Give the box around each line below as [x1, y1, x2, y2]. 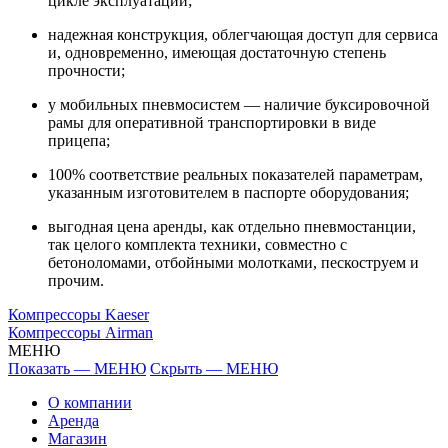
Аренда [48, 411, 99, 429]
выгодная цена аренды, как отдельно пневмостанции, [48, 217, 416, 235]
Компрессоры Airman [8, 323, 153, 341]
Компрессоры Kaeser [8, 305, 149, 323]
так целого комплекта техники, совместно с [48, 235, 347, 253]
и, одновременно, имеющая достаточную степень [48, 43, 386, 61]
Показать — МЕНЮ [8, 359, 146, 377]
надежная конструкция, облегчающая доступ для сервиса [48, 25, 438, 43]
